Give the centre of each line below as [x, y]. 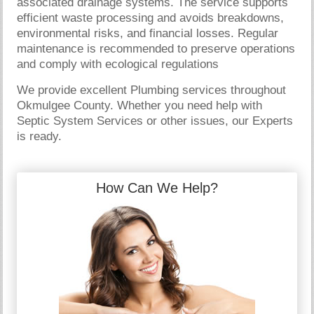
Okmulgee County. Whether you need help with [140, 105]
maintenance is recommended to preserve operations [156, 48]
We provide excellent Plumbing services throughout [152, 90]
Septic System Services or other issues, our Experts [155, 121]
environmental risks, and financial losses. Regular [148, 33]
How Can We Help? [157, 187]
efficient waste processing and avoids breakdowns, [151, 18]
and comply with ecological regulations [118, 64]
